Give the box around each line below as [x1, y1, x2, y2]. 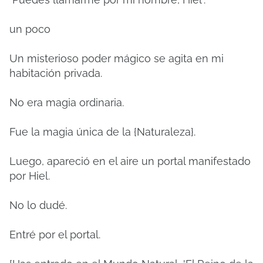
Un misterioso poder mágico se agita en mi [9, 52, 224, 65]
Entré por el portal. [9, 228, 100, 241]
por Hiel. [9, 170, 50, 182]
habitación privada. [9, 67, 102, 79]
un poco [9, 23, 50, 35]
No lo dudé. [9, 199, 67, 211]
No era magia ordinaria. [9, 96, 124, 109]
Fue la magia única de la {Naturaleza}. [9, 126, 195, 138]
